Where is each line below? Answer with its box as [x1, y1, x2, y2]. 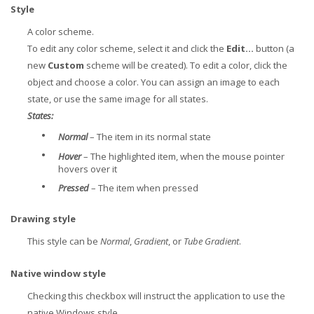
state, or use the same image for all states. [27, 93, 208, 105]
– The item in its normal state [88, 130, 211, 143]
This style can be [27, 235, 100, 247]
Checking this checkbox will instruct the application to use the [27, 289, 285, 302]
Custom [48, 59, 84, 71]
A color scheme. [27, 25, 94, 38]
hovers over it [58, 163, 117, 175]
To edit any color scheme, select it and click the [27, 42, 226, 55]
